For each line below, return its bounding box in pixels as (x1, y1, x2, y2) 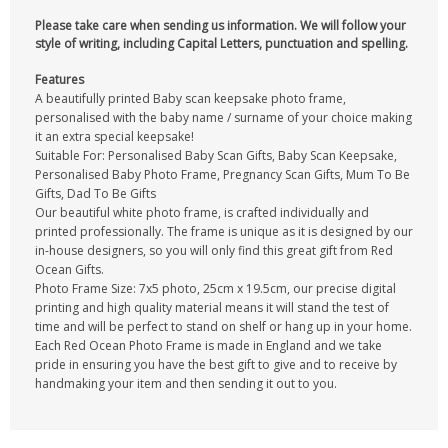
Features (35, 71, 84, 88)
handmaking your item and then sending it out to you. (35, 375, 337, 392)
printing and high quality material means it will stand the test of (35, 299, 389, 316)
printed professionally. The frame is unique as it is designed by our (35, 223, 413, 240)
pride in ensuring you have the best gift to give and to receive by (35, 356, 397, 373)
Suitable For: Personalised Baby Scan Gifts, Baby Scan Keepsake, (35, 147, 397, 164)
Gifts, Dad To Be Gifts (35, 185, 156, 202)
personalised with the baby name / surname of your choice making (35, 109, 412, 126)
